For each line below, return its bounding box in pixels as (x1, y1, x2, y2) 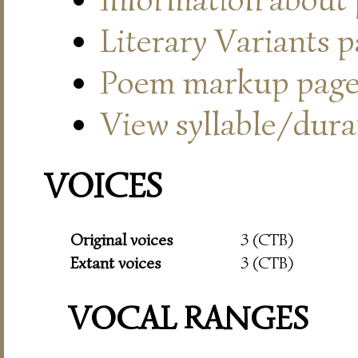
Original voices (70, 229, 173, 251)
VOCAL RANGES (68, 296, 308, 339)
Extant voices (70, 253, 161, 274)
